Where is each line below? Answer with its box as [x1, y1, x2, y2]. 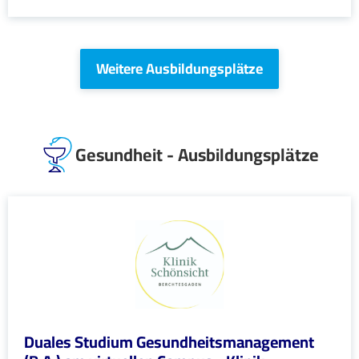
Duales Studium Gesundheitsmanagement [24, 327, 314, 357]
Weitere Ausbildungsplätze [96, 55, 263, 82]
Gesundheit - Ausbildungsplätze [75, 138, 319, 171]
